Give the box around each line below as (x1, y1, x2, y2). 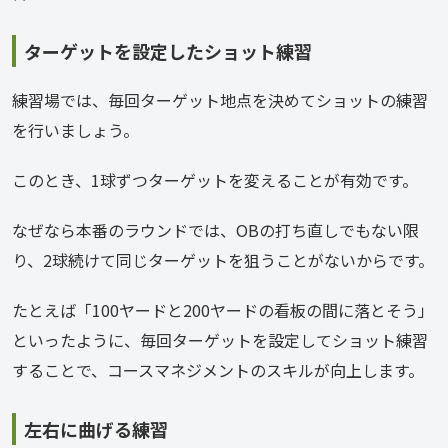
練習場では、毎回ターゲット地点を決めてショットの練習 (12, 88, 428, 112)
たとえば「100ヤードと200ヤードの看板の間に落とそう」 (12, 298, 434, 322)
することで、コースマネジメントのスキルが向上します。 (12, 358, 424, 382)
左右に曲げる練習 (24, 416, 168, 442)
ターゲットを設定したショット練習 (24, 38, 312, 64)
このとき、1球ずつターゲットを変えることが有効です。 (12, 168, 418, 192)
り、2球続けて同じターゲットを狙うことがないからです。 (12, 248, 434, 272)
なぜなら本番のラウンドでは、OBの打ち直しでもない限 (12, 218, 419, 242)
